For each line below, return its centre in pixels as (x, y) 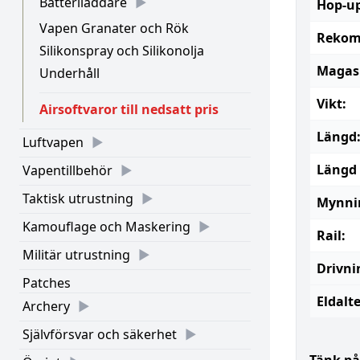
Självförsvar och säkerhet (100, 334)
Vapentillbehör (67, 170)
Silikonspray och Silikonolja (122, 51)
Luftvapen (53, 142)
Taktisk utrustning (78, 198)
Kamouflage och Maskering (106, 227)
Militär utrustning (76, 255)
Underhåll (70, 73)
